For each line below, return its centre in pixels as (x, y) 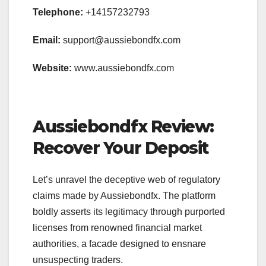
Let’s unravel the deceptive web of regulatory (126, 180)
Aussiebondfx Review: (123, 127)
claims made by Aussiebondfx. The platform (124, 196)
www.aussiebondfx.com (123, 68)
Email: (47, 40)
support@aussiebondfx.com (121, 40)
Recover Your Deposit (123, 148)
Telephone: (58, 12)
